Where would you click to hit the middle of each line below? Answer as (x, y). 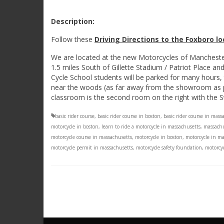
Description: (73, 21)
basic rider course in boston (129, 116)
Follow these (73, 39)
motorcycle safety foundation (169, 147)
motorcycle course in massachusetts (91, 137)
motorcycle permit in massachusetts (92, 147)
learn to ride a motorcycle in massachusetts (151, 126)
